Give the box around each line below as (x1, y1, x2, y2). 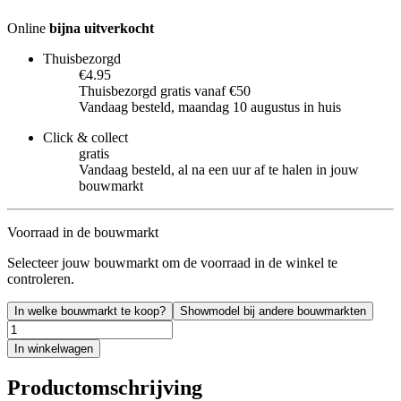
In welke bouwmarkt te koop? (14, 303, 166, 318)
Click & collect (43, 129, 128, 145)
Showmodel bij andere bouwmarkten (180, 303, 366, 318)
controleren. (7, 270, 74, 286)
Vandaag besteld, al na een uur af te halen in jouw (79, 161, 359, 177)
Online (7, 20, 49, 36)
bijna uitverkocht (49, 20, 154, 36)
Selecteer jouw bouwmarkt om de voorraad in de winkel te (7, 254, 337, 270)
